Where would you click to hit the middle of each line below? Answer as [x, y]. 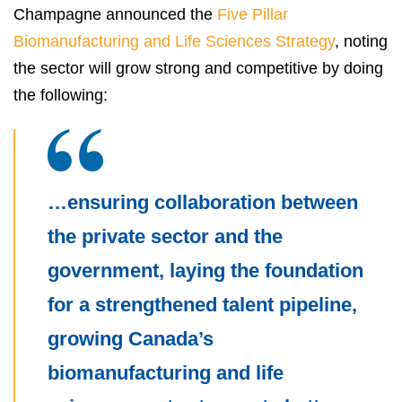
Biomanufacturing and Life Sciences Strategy [174, 42]
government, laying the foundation [205, 271]
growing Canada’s [131, 339]
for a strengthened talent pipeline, [202, 305]
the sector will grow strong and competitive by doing [198, 69]
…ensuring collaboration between [203, 203]
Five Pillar [253, 15]
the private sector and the [165, 237]
